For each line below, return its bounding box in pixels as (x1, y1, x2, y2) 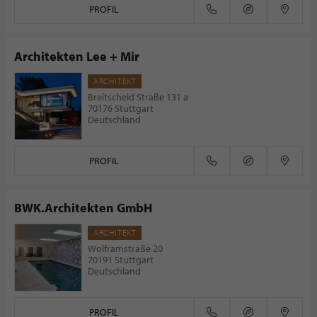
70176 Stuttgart (88, 102, 154, 115)
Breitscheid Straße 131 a (88, 91, 188, 103)
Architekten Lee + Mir (14, 48, 139, 64)
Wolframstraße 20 (88, 242, 163, 255)
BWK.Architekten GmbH (14, 200, 152, 216)
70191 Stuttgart (88, 253, 154, 266)
